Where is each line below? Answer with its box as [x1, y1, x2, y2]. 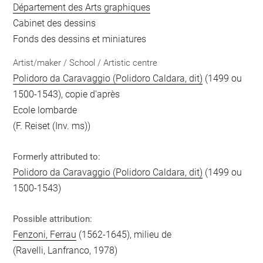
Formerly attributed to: [13, 151, 101, 162]
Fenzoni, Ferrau [13, 228, 77, 240]
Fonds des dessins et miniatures [13, 33, 147, 45]
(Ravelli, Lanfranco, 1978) [13, 244, 118, 256]
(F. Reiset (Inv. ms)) [13, 120, 91, 131]
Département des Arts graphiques [13, 2, 151, 13]
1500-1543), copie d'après [13, 88, 120, 100]
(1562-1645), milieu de [76, 228, 172, 240]
